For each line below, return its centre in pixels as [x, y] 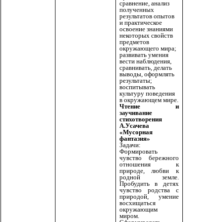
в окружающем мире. [149, 100]
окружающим [139, 210]
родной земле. [149, 177]
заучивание [136, 113]
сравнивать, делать [146, 68]
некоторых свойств [146, 36]
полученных [137, 10]
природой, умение [149, 197]
